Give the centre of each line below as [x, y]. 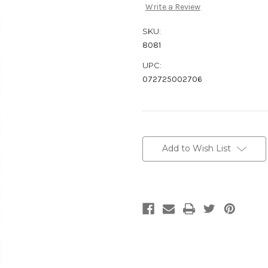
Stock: [155, 145]
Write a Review [173, 7]
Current [157, 134]
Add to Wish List [196, 149]
